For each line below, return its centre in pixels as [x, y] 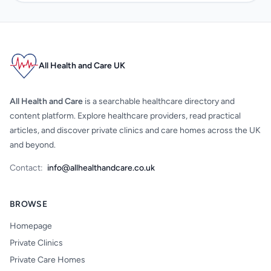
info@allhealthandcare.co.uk [101, 168]
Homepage [31, 226]
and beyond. [33, 145]
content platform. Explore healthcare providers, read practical [125, 116]
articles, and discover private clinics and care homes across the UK [135, 130]
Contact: [26, 168]
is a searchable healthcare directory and [159, 101]
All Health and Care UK [82, 66]
